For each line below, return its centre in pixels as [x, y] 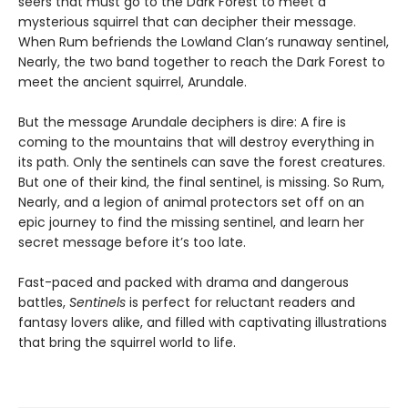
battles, [44, 302]
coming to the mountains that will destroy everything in [196, 142]
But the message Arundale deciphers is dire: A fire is [182, 122]
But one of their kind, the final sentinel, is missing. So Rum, [201, 182]
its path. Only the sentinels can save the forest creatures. [202, 162]
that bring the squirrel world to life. [127, 342]
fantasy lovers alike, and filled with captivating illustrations [203, 322]
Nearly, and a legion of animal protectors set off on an [191, 202]
